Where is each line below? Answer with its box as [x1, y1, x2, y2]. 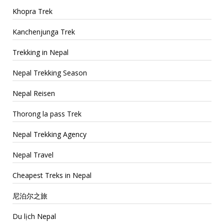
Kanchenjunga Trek [12, 26, 75, 36]
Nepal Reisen [12, 88, 55, 98]
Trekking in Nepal [12, 47, 68, 57]
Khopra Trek [12, 6, 52, 16]
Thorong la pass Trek [12, 108, 81, 118]
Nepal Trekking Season [12, 67, 87, 77]
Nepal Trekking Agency [12, 129, 86, 139]
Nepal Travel [12, 149, 53, 159]
